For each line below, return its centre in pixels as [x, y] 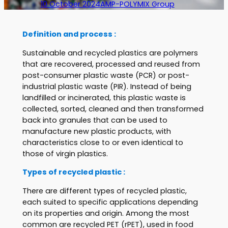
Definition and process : [69, 34]
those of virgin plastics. [65, 153]
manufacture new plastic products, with [96, 131]
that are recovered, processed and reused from [111, 64]
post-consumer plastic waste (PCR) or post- [106, 75]
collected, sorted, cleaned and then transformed [113, 109]
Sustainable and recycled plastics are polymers [110, 53]
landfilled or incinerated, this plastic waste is [104, 97]
